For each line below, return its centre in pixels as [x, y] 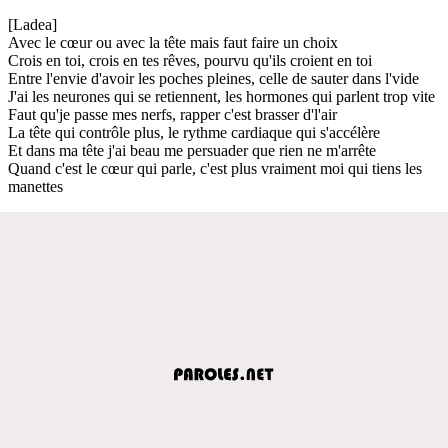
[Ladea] [32, 24]
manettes [35, 186]
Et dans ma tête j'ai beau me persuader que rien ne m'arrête [192, 150]
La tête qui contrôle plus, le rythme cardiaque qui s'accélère [194, 132]
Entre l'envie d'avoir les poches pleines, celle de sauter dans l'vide [213, 78]
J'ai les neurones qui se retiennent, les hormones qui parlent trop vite [221, 96]
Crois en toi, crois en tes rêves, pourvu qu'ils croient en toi [190, 60]
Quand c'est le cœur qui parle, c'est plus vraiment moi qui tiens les [215, 168]
